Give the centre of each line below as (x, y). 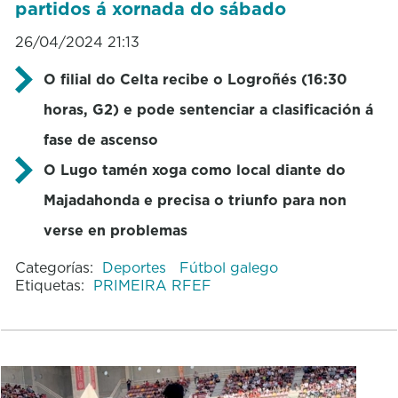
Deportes (136, 267)
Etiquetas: (49, 285)
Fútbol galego (228, 267)
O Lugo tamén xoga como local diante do (194, 169)
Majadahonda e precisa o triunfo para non (195, 199)
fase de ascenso (100, 139)
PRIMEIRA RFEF (152, 285)
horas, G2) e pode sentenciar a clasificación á (208, 109)
